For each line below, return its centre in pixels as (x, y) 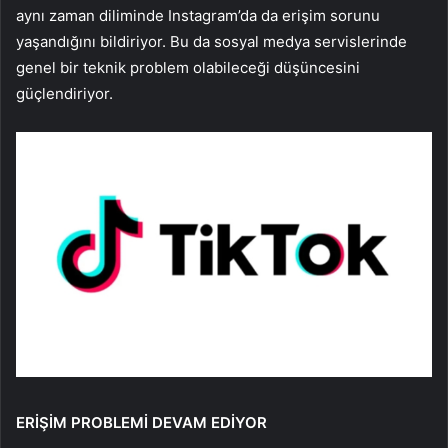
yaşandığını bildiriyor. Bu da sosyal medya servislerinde (211, 42)
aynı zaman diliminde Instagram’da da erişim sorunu (198, 16)
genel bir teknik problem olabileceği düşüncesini (188, 68)
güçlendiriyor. (64, 94)
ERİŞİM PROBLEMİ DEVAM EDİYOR (141, 422)
